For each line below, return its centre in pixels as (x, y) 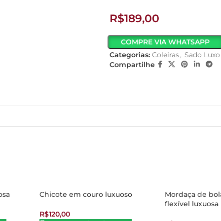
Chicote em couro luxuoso (86, 195)
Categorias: (130, 55)
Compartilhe (132, 64)
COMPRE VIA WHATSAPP (165, 42)
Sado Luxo (202, 55)
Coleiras (166, 55)
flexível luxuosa (192, 204)
